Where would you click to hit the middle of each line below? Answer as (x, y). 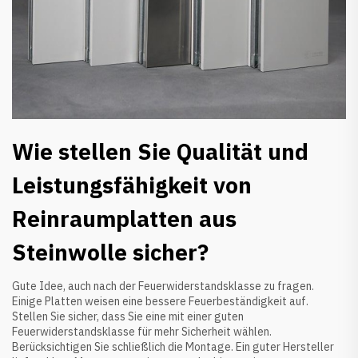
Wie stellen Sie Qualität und (160, 151)
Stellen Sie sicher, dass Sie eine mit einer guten (128, 316)
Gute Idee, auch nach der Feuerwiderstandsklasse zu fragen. (163, 286)
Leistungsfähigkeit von (132, 185)
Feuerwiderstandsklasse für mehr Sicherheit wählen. (142, 331)
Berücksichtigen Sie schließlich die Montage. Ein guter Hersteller (173, 346)
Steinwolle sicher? (110, 252)
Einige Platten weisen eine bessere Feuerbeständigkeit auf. (160, 301)
